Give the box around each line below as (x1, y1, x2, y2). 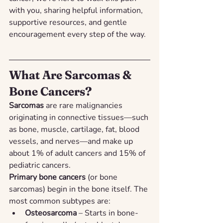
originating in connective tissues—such (9, 112, 150, 123)
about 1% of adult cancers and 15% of (9, 148, 147, 159)
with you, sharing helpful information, (9, 5, 145, 16)
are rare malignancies (44, 100, 124, 111)
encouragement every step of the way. (9, 29, 146, 40)
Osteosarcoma (25, 208, 77, 219)
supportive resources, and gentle (9, 17, 129, 28)
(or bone (86, 172, 119, 183)
